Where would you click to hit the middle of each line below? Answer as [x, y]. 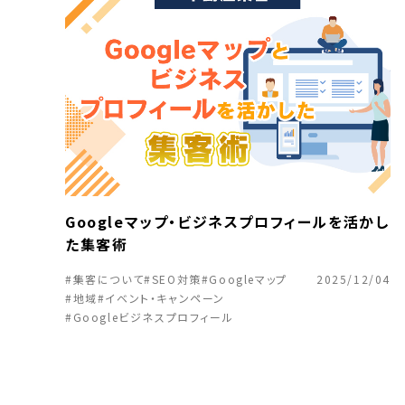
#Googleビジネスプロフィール [150, 317]
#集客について [105, 279]
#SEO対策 [173, 279]
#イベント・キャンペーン [161, 298]
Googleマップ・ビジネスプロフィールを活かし [227, 221]
